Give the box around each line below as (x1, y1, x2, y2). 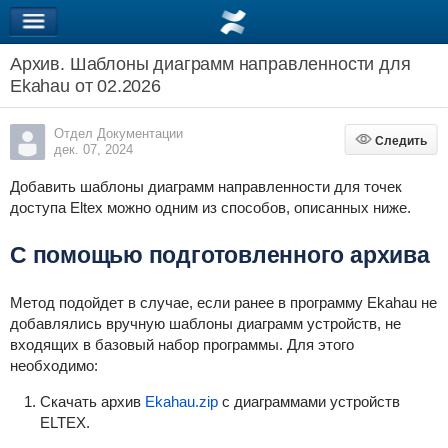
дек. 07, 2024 (53, 142, 133, 157)
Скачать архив (39, 393, 145, 410)
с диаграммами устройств (217, 393, 400, 410)
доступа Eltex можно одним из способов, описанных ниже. (9, 199, 411, 216)
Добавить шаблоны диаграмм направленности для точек (9, 178, 402, 195)
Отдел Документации (53, 126, 183, 141)
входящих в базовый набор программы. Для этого (9, 336, 354, 353)
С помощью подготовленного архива (9, 242, 430, 268)
